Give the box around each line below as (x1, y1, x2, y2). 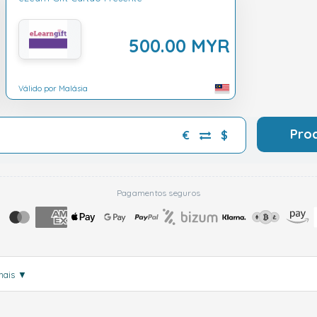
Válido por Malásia (18, 83, 88, 94)
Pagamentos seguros (116, 187, 201, 198)
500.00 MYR (129, 34, 230, 57)
